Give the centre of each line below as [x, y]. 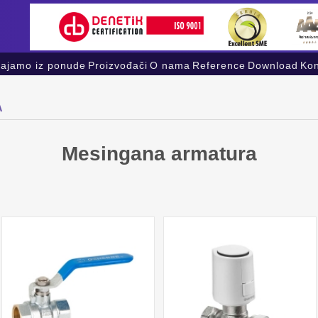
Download [273, 65]
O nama [170, 65]
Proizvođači [117, 65]
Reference [219, 65]
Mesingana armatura [159, 154]
